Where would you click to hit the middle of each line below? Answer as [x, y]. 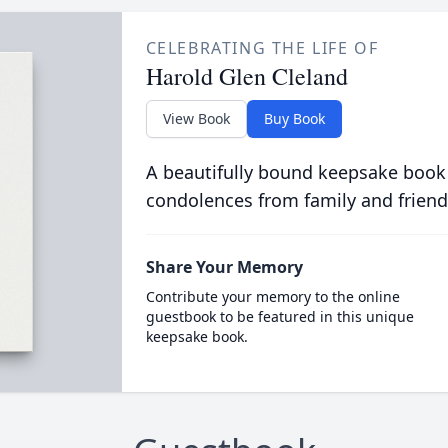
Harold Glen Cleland [246, 76]
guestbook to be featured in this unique [279, 316]
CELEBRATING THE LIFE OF [262, 48]
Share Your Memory [224, 267]
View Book [196, 118]
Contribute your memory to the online [272, 296]
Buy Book [294, 118]
